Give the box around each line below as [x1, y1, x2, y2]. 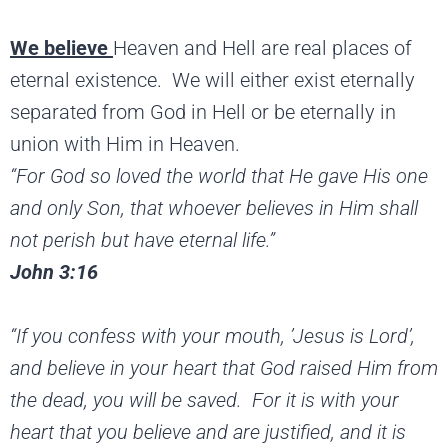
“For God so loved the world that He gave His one [10, 163, 428, 188]
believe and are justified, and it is [133, 419, 406, 444]
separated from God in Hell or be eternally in [10, 99, 396, 124]
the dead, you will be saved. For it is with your [10, 387, 399, 412]
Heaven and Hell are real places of [113, 35, 412, 60]
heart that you [10, 419, 133, 444]
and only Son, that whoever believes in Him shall [10, 195, 418, 220]
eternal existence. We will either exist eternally [10, 67, 415, 92]
